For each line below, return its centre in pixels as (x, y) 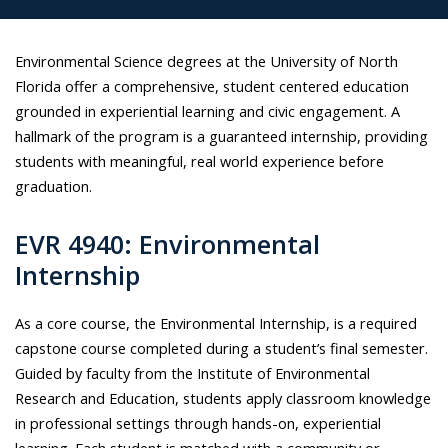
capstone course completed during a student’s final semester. (221, 348)
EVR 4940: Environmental (167, 244)
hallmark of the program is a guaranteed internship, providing (221, 136)
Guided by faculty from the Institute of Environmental (192, 373)
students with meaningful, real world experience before (199, 161)
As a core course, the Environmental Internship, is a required (216, 323)
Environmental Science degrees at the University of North (206, 61)
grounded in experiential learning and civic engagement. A (207, 111)
